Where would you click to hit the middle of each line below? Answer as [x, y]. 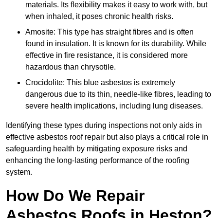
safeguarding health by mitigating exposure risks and [97, 149]
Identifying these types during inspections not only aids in [104, 126]
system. [19, 172]
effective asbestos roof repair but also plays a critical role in [107, 137]
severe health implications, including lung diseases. [114, 106]
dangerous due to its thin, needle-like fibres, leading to [118, 94]
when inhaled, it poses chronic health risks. [99, 17]
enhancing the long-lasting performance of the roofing [98, 161]
